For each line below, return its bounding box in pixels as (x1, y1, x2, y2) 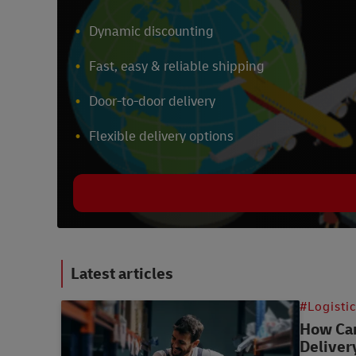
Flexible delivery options (89, 128, 234, 145)
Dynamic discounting (89, 23, 214, 41)
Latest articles (71, 264, 173, 284)
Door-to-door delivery (89, 93, 215, 110)
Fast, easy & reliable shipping (89, 58, 265, 75)
